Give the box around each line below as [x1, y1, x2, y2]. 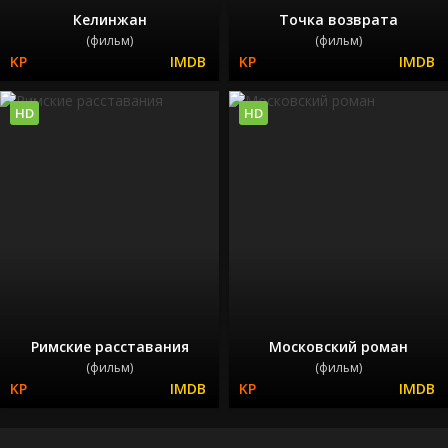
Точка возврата [279, 9, 398, 29]
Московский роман [269, 337, 408, 357]
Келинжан [72, 9, 147, 29]
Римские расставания [30, 337, 189, 357]
